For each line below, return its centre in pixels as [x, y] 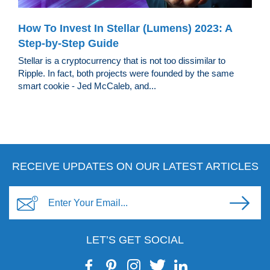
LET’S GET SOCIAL [135, 240]
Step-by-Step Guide [68, 44]
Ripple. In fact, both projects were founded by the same [126, 74]
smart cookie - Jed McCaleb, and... [87, 86]
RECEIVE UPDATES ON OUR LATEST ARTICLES [135, 167]
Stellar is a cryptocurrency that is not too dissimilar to [122, 61]
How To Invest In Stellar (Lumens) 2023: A [125, 29]
